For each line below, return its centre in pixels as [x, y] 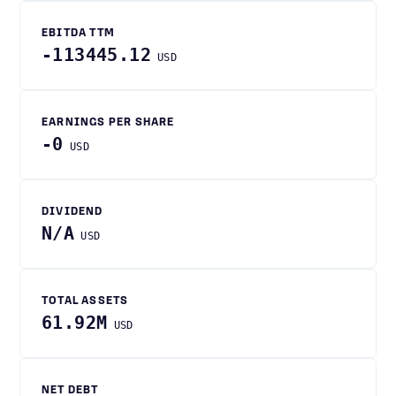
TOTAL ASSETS [85, 301]
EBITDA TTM [78, 34]
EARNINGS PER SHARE [108, 123]
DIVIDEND [72, 212]
